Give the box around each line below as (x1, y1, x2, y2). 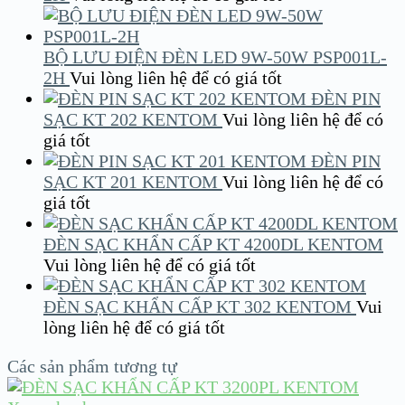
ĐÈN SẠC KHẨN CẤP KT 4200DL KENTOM (43, 233, 383, 254)
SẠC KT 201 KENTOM (43, 171, 218, 192)
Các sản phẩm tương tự (7, 355, 177, 376)
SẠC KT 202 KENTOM (43, 108, 218, 129)
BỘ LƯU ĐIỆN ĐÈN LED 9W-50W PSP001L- (43, 46, 387, 67)
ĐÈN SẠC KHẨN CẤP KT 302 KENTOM (43, 296, 352, 316)
